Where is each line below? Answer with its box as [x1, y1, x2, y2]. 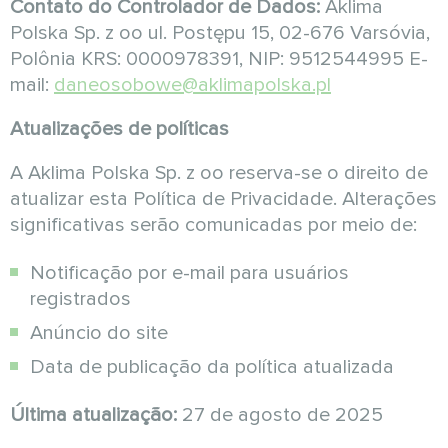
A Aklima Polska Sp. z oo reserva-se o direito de [10, 161, 428, 185]
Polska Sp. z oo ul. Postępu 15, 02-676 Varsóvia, [10, 21, 430, 45]
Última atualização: [10, 403, 177, 427]
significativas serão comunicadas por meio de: [10, 213, 417, 237]
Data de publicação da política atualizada [30, 355, 394, 379]
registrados [30, 287, 131, 311]
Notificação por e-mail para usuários [30, 261, 349, 285]
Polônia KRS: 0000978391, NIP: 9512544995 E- [10, 47, 428, 71]
